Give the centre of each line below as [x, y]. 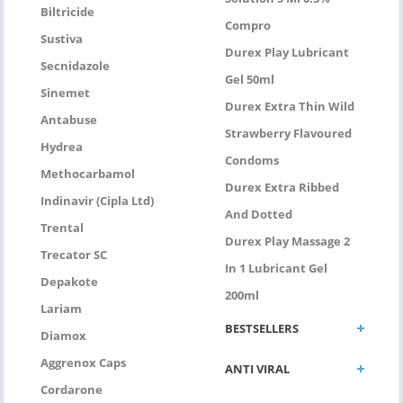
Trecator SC [74, 254]
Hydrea [62, 146]
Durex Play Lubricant [287, 52]
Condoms [252, 160]
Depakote [69, 281]
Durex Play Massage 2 [287, 241]
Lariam [61, 308]
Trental [62, 227]
